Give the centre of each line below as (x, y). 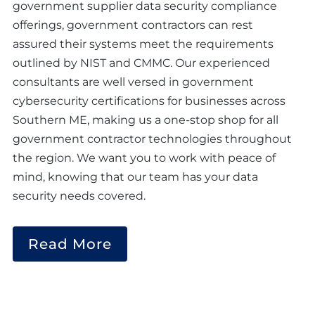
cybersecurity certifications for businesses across (149, 101)
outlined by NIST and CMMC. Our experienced (141, 63)
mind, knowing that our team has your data (135, 176)
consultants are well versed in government (133, 82)
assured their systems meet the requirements (143, 44)
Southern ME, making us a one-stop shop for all (146, 120)
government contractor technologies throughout (152, 139)
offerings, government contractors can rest (133, 25)
